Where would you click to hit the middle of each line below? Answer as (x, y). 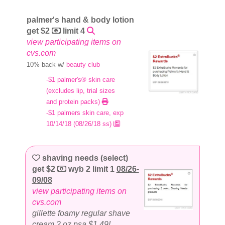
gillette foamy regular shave (81, 213)
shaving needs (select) (84, 158)
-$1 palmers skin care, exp (85, 113)
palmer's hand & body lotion (80, 20)
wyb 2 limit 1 (91, 169)
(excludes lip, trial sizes (81, 91)
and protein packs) (74, 102)
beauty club (83, 65)
